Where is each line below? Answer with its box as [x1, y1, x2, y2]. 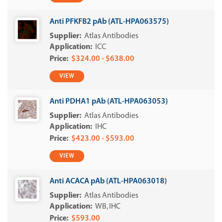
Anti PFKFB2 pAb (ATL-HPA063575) [50, 18, 169, 26]
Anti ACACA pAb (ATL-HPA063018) [50, 177, 167, 185]
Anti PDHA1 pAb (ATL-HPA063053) [50, 98, 168, 106]
